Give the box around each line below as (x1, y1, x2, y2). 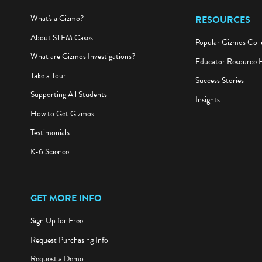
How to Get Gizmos (30, 109, 94, 122)
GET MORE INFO (30, 194, 102, 208)
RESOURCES (195, 15, 250, 30)
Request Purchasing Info (30, 236, 108, 249)
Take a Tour (30, 71, 66, 84)
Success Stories (195, 77, 244, 89)
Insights (195, 96, 220, 109)
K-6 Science (30, 147, 69, 160)
